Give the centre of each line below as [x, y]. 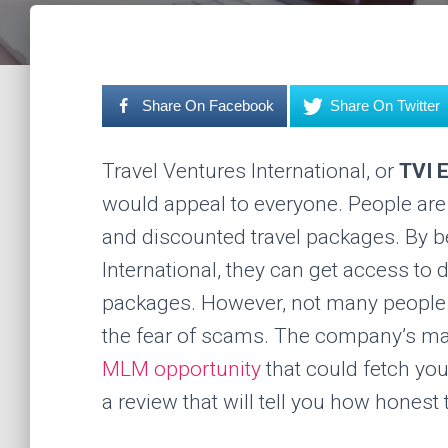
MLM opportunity [181, 369]
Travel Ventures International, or [250, 171]
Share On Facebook [208, 105]
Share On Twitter [385, 105]
